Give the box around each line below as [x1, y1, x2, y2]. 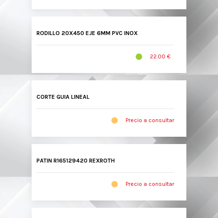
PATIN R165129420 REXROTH [36, 157, 115, 164]
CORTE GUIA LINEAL [36, 93, 90, 100]
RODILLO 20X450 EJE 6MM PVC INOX [36, 30, 138, 36]
